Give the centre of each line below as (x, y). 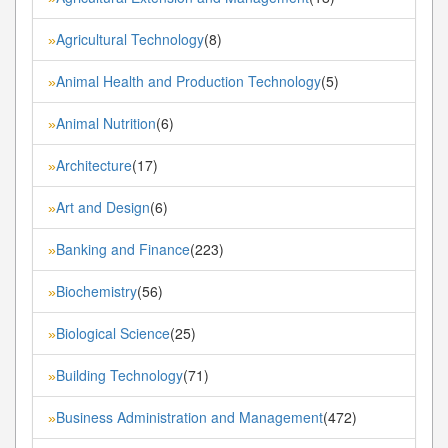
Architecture (94, 164)
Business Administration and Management (189, 416)
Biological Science (113, 332)
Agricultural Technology (130, 38)
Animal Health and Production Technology (188, 80)
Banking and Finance (123, 248)
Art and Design (103, 206)
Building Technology (119, 374)
